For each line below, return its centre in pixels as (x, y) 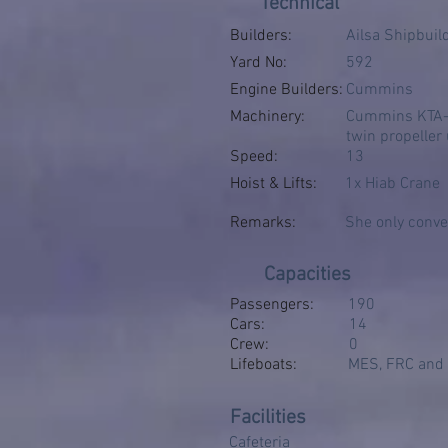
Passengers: (272, 305)
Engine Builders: (286, 90)
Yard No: (258, 63)
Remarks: (263, 223)
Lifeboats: (263, 365)
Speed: (254, 157)
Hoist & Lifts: (273, 184)
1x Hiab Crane (392, 184)
